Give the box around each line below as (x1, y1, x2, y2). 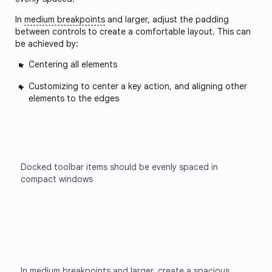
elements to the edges (29, 92, 119, 104)
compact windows (21, 173, 93, 185)
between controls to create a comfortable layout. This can (15, 25, 251, 37)
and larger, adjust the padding (105, 13, 229, 25)
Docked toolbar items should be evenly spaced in (21, 161, 220, 172)
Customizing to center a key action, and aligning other (29, 80, 247, 92)
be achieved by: (15, 38, 81, 49)
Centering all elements (29, 58, 117, 70)
